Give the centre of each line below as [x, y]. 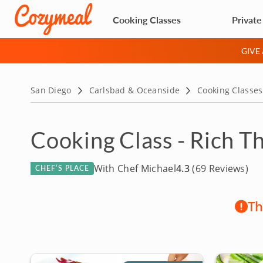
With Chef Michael [135, 168]
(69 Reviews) [219, 168]
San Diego [51, 90]
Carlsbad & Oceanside [134, 90]
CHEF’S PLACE [62, 168]
